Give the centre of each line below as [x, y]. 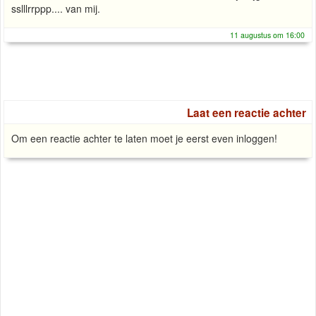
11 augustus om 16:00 [267, 35]
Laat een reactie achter [247, 113]
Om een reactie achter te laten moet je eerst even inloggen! [144, 139]
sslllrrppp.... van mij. [56, 9]
